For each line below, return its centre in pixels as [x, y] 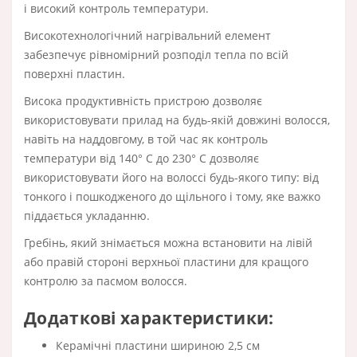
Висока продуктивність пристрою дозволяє [143, 100]
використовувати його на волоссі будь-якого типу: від [171, 177]
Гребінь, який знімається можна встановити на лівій [168, 242]
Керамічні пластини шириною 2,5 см [158, 345]
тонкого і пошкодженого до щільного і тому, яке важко [172, 196]
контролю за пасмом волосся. [106, 280]
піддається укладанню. [87, 215]
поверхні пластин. [75, 73]
